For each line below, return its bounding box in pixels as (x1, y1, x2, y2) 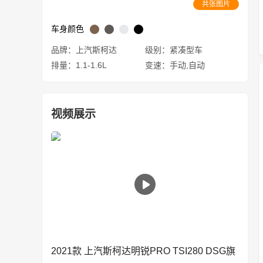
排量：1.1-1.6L (51, 60, 107, 70)
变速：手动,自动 (145, 60, 205, 70)
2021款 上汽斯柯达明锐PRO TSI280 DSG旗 (51, 246, 235, 256)
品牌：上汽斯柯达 (51, 45, 117, 55)
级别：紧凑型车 (145, 45, 203, 55)
